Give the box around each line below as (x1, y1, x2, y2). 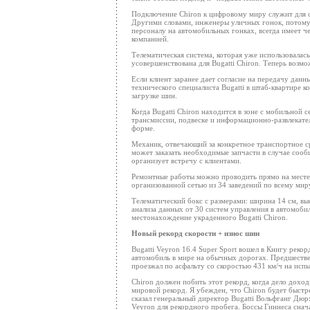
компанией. (131, 35, 169, 43)
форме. (131, 124, 155, 132)
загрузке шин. (131, 91, 177, 100)
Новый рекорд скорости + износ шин (131, 229, 259, 237)
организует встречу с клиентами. (131, 156, 241, 165)
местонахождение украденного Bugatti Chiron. (131, 213, 288, 221)
